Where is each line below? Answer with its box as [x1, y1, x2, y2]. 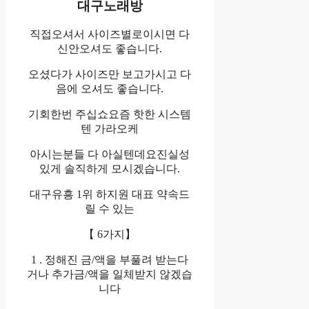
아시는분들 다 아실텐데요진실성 [30, 148, 190, 161]
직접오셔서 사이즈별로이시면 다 [30, 28, 190, 41]
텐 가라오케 [81, 123, 139, 135]
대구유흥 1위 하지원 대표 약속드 [30, 188, 190, 201]
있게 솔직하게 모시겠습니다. [39, 163, 181, 175]
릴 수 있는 [85, 203, 135, 215]
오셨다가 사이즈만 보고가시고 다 [28, 68, 192, 81]
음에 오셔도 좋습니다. [56, 83, 164, 95]
